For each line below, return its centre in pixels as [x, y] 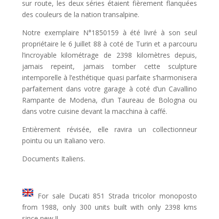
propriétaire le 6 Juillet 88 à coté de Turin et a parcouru [109, 44]
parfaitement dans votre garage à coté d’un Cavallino [109, 89]
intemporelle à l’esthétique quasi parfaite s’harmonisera [109, 78]
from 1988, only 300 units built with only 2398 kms [109, 207]
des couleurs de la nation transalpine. [80, 15]
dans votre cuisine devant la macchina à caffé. [94, 111]
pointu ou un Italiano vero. [63, 141]
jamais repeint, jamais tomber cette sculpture [109, 66]
